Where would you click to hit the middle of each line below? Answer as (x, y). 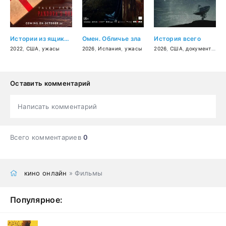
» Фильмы (85, 173)
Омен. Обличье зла (111, 38)
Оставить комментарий (50, 83)
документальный (199, 48)
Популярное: (37, 200)
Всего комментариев (47, 137)
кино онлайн (45, 173)
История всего (177, 38)
